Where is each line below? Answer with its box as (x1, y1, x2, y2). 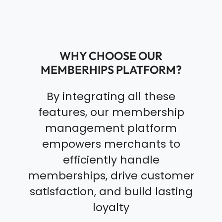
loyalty (93, 200, 129, 216)
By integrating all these (47, 89, 175, 105)
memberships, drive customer (27, 168, 195, 184)
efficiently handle (62, 152, 160, 168)
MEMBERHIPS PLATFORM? (40, 62, 182, 77)
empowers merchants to (42, 136, 180, 152)
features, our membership (38, 105, 184, 120)
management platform (45, 120, 177, 136)
